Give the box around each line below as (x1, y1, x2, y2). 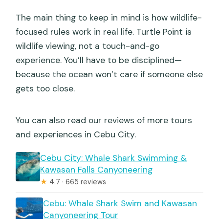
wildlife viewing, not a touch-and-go (16, 40, 160, 51)
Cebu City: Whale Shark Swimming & (40, 152, 187, 163)
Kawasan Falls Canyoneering (40, 164, 153, 175)
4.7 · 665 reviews (47, 177, 107, 186)
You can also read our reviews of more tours (16, 114, 193, 126)
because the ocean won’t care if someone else (16, 68, 203, 80)
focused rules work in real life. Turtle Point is (16, 26, 192, 37)
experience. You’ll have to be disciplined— (16, 54, 182, 66)
